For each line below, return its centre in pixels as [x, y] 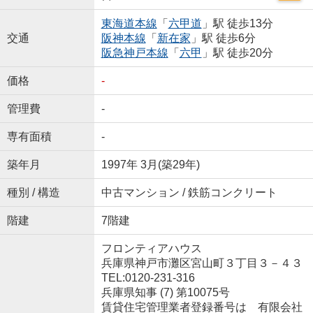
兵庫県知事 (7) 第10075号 [165, 293]
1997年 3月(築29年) [150, 165]
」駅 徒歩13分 [237, 24]
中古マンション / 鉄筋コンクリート [189, 193]
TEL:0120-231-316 [148, 278]
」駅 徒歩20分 [237, 53]
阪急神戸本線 [134, 53]
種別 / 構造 [33, 193]
